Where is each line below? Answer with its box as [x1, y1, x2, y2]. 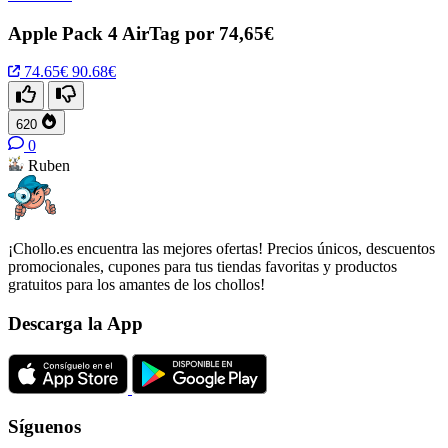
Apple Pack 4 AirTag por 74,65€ [8, 22, 274, 44]
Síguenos [8, 416, 81, 438]
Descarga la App [8, 313, 143, 335]
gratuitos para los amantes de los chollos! [8, 276, 265, 294]
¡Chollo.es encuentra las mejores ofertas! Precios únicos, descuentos [8, 240, 435, 258]
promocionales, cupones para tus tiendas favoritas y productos [8, 258, 397, 276]
